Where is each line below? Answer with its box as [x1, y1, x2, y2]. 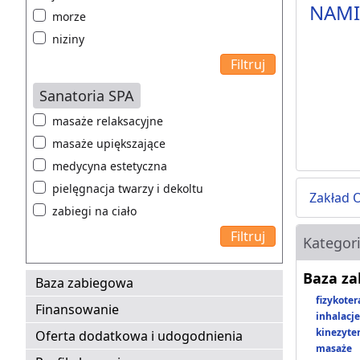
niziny [52, 31, 84, 47]
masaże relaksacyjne [52, 113, 163, 129]
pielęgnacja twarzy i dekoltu [52, 181, 203, 197]
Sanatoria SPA [39, 86, 134, 106]
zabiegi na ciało [52, 203, 137, 219]
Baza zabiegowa [35, 274, 133, 292]
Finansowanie [35, 301, 119, 319]
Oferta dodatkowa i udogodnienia [35, 327, 243, 346]
